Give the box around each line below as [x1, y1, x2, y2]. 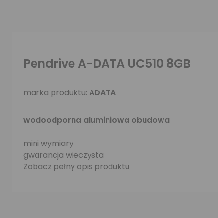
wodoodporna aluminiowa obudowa [23, 114, 170, 126]
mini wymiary [23, 138, 73, 149]
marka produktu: [23, 87, 89, 98]
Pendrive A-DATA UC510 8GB [23, 55, 191, 72]
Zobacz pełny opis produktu [23, 161, 129, 172]
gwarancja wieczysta [23, 149, 104, 161]
